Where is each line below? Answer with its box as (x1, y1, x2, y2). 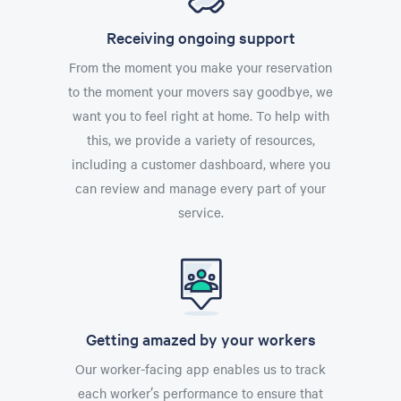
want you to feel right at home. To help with (72, 106, 329, 124)
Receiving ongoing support (106, 26, 295, 47)
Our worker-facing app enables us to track (75, 359, 326, 378)
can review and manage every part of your (75, 178, 326, 197)
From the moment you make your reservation (69, 57, 332, 76)
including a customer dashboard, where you (71, 154, 330, 173)
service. (177, 202, 224, 221)
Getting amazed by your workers (85, 328, 316, 349)
